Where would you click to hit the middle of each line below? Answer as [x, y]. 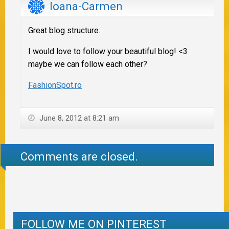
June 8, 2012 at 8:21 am [78, 118]
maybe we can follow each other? [88, 64]
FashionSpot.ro [55, 85]
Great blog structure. [64, 31]
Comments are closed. [79, 156]
